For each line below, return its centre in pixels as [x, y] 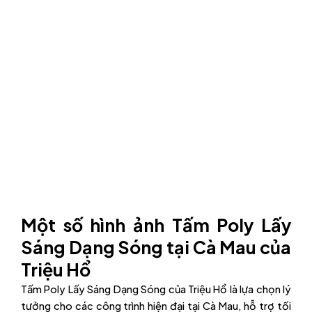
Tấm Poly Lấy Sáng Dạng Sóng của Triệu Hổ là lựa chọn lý [156, 289]
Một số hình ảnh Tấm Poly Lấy [156, 225]
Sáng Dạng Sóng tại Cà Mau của [156, 248]
